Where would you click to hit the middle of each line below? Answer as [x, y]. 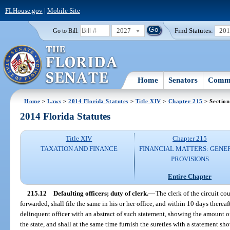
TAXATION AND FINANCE [79, 149]
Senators [183, 80]
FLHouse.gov [24, 10]
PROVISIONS [190, 159]
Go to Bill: [65, 31]
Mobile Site [63, 10]
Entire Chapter [190, 176]
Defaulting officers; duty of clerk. [101, 193]
